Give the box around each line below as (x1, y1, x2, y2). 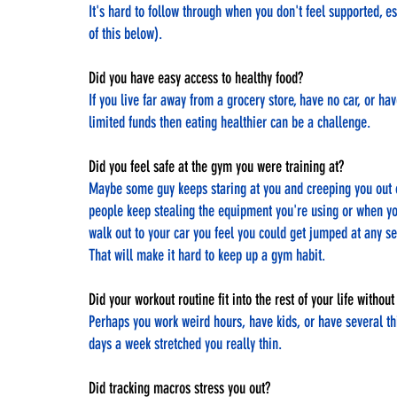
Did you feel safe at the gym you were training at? (89, 156, 344, 176)
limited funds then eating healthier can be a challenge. (89, 112, 370, 132)
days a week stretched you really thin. (89, 333, 282, 354)
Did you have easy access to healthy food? (89, 67, 307, 88)
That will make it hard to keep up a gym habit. (89, 245, 325, 265)
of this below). (89, 23, 162, 43)
